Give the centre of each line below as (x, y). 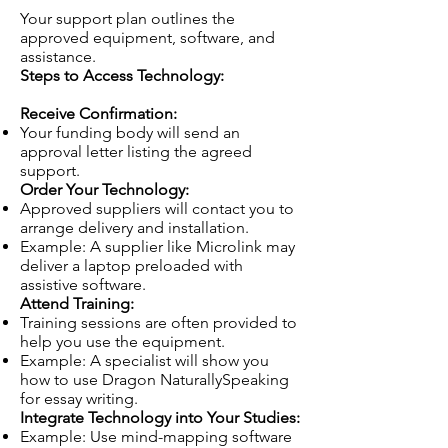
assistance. (58, 56)
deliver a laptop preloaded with (131, 265)
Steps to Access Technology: (122, 75)
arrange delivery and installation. (134, 227)
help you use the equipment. (122, 341)
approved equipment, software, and (147, 37)
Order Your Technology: (104, 189)
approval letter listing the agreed (136, 151)
